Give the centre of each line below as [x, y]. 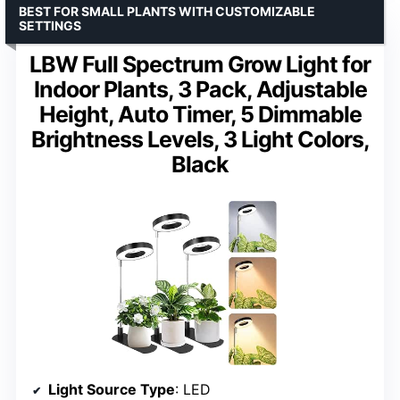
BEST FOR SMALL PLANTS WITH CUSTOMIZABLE [167, 12]
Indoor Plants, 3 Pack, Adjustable [200, 90]
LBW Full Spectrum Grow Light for [200, 65]
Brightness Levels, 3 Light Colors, [200, 140]
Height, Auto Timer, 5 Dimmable [200, 115]
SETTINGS [50, 26]
